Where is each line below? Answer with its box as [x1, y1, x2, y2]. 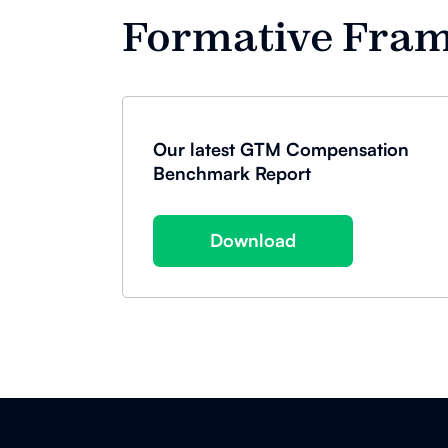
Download [210, 229, 296, 252]
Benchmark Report [153, 161, 311, 184]
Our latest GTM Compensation [153, 137, 409, 160]
